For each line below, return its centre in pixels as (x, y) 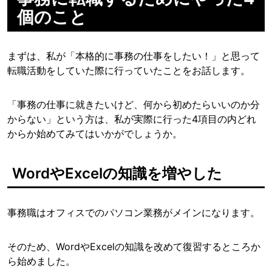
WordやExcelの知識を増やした (117, 174)
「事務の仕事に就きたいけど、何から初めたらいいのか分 (134, 105)
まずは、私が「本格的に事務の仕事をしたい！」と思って (134, 56)
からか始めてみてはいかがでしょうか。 (95, 134)
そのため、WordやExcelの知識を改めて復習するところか (134, 247)
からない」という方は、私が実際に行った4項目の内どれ (132, 119)
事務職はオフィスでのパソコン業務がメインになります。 (134, 213)
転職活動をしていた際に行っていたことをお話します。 (129, 71)
